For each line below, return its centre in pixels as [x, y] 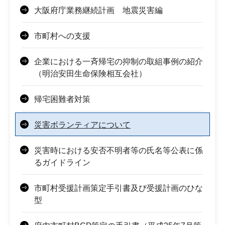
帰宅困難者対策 [62, 99]
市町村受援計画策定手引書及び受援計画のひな [119, 188]
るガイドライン [62, 163]
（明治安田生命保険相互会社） [90, 74]
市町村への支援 [62, 36]
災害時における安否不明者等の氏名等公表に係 [119, 151]
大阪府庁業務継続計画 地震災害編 [98, 11]
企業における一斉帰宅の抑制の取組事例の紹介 [119, 62]
